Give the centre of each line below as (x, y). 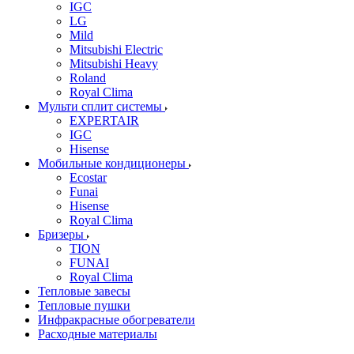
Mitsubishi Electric (116, 49)
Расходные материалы (98, 334)
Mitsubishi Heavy (114, 64)
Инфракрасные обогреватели (117, 320)
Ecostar (88, 177)
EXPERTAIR (104, 121)
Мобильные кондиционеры (113, 163)
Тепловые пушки (84, 305)
